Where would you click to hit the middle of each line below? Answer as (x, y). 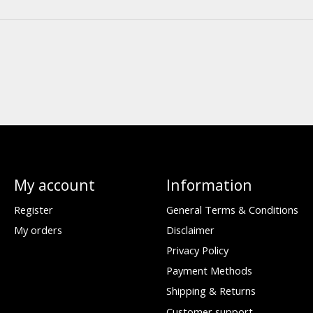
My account (54, 184)
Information (209, 184)
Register (33, 209)
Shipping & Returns (211, 291)
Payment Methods (209, 271)
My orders (38, 230)
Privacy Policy (197, 250)
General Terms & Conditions (232, 209)
